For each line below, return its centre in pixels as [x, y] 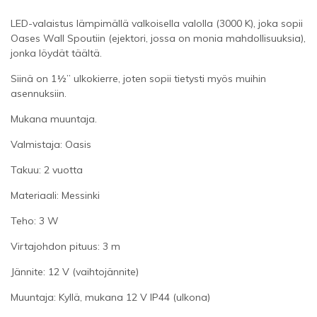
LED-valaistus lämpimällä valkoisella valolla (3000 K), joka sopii [157, 23]
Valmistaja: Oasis [51, 144]
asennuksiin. [39, 93]
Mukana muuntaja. [54, 119]
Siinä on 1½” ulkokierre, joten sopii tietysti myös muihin [138, 78]
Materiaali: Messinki [55, 195]
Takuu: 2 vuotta [47, 169]
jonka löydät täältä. [56, 53]
